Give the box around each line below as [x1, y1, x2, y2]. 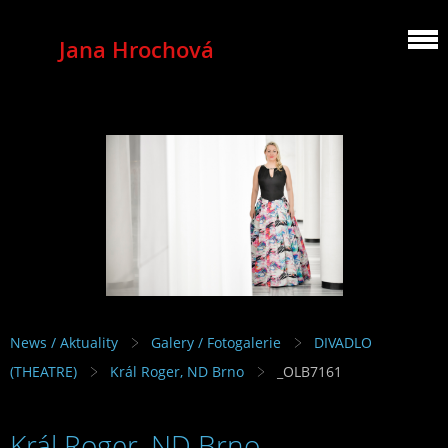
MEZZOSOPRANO [28, 49, 244, 86]
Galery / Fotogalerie [151, 333, 281, 353]
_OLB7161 [277, 362, 342, 382]
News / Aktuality [10, 333, 118, 353]
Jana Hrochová [58, 34, 214, 65]
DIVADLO [314, 333, 372, 353]
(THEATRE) [10, 362, 77, 382]
